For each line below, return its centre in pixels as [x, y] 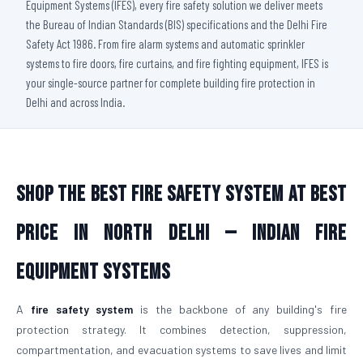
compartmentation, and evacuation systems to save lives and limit [181, 350]
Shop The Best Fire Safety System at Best [181, 195]
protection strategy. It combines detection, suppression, [181, 329]
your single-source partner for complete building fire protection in [171, 83]
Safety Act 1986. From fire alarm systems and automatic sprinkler [165, 44]
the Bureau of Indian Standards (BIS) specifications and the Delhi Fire [177, 24]
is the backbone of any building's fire [240, 309]
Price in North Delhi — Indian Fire [181, 234]
